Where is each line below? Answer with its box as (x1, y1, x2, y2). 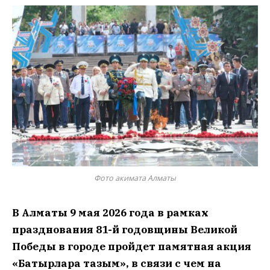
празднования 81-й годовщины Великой (12, 222, 237, 236)
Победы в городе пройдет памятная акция (12, 239, 251, 253)
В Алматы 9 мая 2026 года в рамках (12, 206, 209, 219)
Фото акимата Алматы (94, 172, 176, 183)
